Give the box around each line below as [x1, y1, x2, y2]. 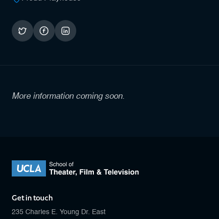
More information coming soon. [12, 91, 125, 101]
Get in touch [12, 193, 53, 204]
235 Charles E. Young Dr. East [12, 209, 106, 216]
